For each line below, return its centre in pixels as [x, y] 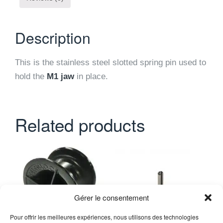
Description [53, 38]
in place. [91, 76]
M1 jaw [60, 76]
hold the [31, 76]
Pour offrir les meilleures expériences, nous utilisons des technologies [104, 217]
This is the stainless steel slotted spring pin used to [111, 62]
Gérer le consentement [111, 197]
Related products [80, 124]
